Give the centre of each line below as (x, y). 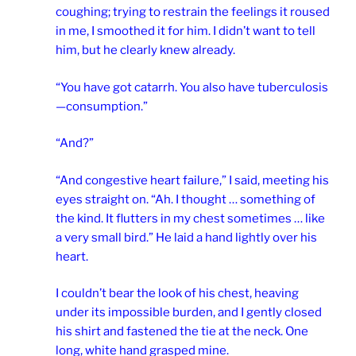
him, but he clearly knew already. (145, 50)
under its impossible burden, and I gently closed (189, 313)
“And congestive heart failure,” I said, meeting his (192, 180)
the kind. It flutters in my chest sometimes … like (190, 218)
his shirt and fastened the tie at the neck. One (182, 332)
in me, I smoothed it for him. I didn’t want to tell (186, 31)
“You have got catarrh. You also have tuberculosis (192, 87)
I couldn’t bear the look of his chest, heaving (177, 294)
